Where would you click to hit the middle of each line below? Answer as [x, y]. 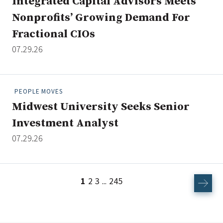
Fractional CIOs [54, 34]
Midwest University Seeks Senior [101, 107]
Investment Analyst [65, 123]
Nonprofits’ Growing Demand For [101, 18]
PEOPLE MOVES [39, 92]
